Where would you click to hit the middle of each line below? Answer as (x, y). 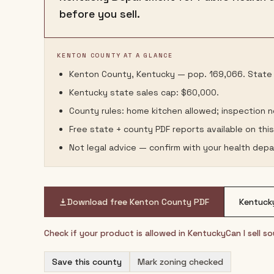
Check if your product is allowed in (116, 233)
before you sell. (100, 14)
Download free (98, 202)
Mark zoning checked (180, 262)
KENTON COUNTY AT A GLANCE (115, 55)
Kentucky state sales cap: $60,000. (144, 92)
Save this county (87, 262)
